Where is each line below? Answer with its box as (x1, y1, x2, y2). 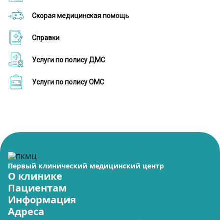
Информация (8, 193, 76, 206)
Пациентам (8, 181, 67, 194)
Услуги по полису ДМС (32, 56, 105, 64)
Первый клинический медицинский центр (8, 161, 164, 170)
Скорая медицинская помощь (32, 12, 129, 20)
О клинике (8, 169, 62, 183)
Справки (32, 34, 59, 42)
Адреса (8, 205, 44, 218)
